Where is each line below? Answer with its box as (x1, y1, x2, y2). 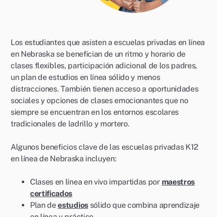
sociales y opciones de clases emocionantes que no (11, 96, 188, 105)
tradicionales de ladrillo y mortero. (11, 119, 130, 128)
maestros (161, 177, 195, 186)
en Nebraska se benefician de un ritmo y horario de (11, 49, 186, 59)
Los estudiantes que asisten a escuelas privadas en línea (11, 38, 205, 47)
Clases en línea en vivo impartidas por (30, 177, 162, 186)
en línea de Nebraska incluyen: (11, 154, 117, 163)
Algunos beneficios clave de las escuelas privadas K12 (11, 142, 199, 152)
